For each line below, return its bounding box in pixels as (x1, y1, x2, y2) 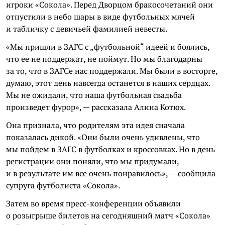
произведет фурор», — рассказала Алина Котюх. (6, 101, 186, 113)
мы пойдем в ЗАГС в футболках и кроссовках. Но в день (6, 144, 215, 155)
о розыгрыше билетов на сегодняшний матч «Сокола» (6, 210, 210, 221)
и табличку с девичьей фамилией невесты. (6, 23, 167, 34)
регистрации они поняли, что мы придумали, (6, 156, 179, 167)
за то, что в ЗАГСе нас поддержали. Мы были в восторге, (6, 65, 217, 76)
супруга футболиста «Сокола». (6, 180, 120, 191)
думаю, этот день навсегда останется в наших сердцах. (6, 77, 210, 88)
